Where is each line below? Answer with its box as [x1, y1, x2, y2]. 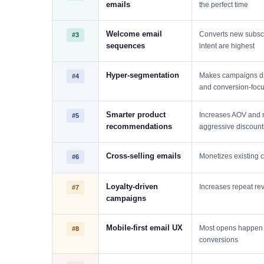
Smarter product [106, 110, 166, 119]
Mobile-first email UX [106, 223, 183, 232]
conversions [199, 236, 238, 244]
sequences [106, 41, 145, 50]
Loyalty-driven [106, 182, 158, 191]
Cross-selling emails [106, 151, 181, 160]
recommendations [106, 122, 172, 131]
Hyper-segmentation [106, 71, 179, 80]
